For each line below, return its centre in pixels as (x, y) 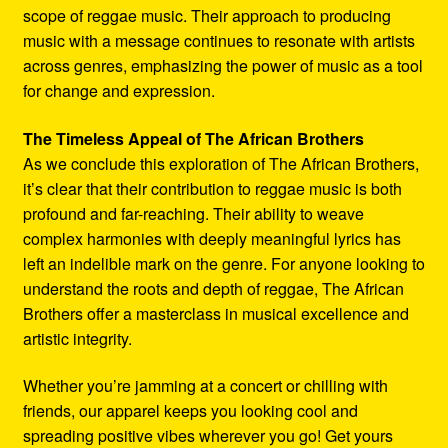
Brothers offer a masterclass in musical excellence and (215, 313)
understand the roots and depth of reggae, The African (213, 288)
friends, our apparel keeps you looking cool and (190, 411)
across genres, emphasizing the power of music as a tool (222, 66)
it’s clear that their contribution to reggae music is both (212, 188)
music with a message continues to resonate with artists (218, 41)
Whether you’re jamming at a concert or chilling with (205, 386)
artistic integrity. (77, 338)
